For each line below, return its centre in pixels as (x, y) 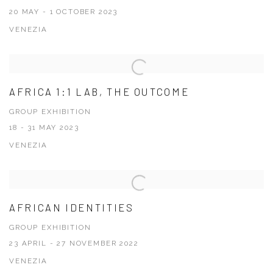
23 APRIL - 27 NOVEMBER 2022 (74, 243)
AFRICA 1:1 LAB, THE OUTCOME (99, 92)
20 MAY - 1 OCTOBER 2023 (64, 12)
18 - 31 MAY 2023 (44, 128)
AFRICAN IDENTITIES (72, 207)
